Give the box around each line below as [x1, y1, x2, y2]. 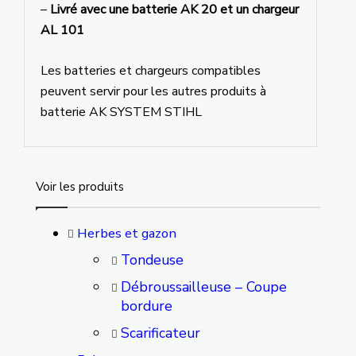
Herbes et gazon [76, 223, 176, 242]
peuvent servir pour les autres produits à [40, 82, 266, 100]
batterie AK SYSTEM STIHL [40, 103, 202, 121]
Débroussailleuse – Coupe [120, 277, 287, 296]
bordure [120, 296, 172, 315]
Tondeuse [120, 250, 184, 269]
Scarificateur [120, 323, 200, 342]
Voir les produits [35, 178, 124, 195]
